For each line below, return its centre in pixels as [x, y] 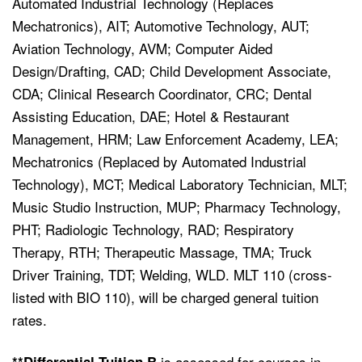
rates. [32, 320]
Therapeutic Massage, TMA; [192, 252]
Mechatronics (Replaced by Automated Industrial [159, 162]
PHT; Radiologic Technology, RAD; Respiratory [153, 229]
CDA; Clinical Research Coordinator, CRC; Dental [162, 94]
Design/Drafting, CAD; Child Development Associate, [172, 71]
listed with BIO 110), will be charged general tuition [165, 297]
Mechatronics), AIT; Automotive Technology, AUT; [161, 26]
